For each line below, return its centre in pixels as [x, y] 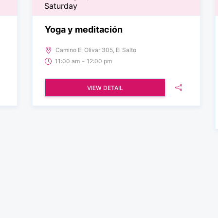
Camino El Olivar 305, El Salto [96, 50]
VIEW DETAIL [105, 88]
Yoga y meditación [84, 29]
